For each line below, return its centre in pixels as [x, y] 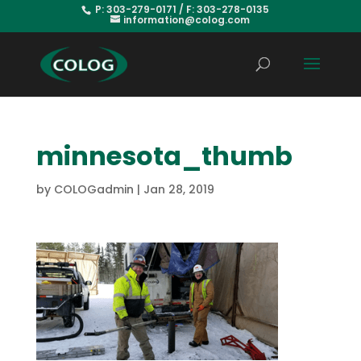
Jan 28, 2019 [178, 189]
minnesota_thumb [164, 156]
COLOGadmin [93, 189]
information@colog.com [187, 20]
